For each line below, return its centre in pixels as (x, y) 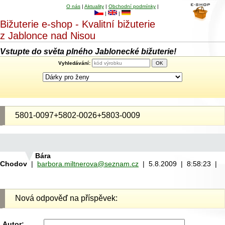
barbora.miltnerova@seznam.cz (88, 164)
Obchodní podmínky (132, 6)
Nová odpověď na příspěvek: (66, 198)
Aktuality (94, 6)
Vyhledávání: (74, 63)
